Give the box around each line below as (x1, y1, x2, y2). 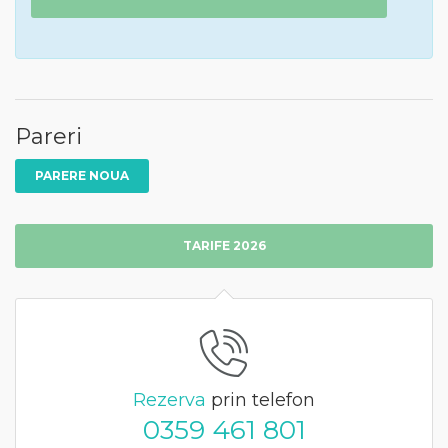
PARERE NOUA (35, 167, 129, 183)
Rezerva (133, 388, 206, 411)
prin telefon (206, 388, 315, 411)
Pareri (15, 122, 82, 150)
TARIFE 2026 (182, 237, 266, 253)
